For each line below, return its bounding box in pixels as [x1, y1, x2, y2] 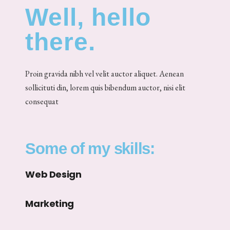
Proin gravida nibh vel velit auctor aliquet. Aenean [25, 68, 184, 79]
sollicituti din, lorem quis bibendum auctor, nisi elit [25, 82, 186, 93]
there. [25, 28, 96, 55]
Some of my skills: [25, 139, 155, 158]
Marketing [25, 197, 74, 210]
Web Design [25, 167, 82, 181]
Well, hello [25, 3, 151, 31]
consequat [25, 95, 59, 107]
